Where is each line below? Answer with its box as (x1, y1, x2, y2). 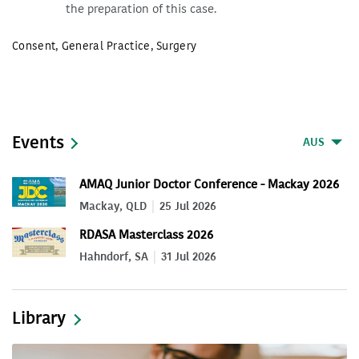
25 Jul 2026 (159, 198, 216, 214)
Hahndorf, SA (79, 248, 148, 264)
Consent (12, 38, 56, 54)
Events (12, 131, 64, 154)
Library (12, 306, 66, 329)
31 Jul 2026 (161, 248, 216, 264)
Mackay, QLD (79, 198, 147, 214)
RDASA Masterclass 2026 (79, 226, 213, 243)
